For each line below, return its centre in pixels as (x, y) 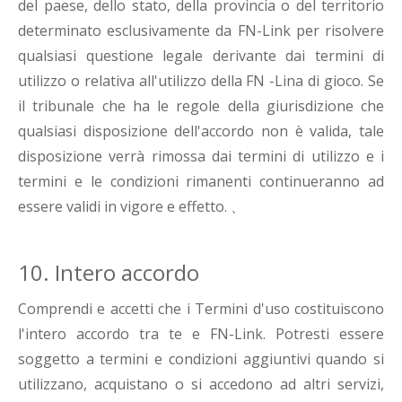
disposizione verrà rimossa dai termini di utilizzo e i (201, 157)
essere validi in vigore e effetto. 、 (131, 207)
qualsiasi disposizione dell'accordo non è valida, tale (201, 131)
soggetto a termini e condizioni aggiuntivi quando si (201, 359)
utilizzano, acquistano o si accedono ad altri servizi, (201, 385)
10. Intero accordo (109, 273)
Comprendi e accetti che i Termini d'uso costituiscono (201, 309)
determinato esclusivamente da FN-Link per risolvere (201, 31)
